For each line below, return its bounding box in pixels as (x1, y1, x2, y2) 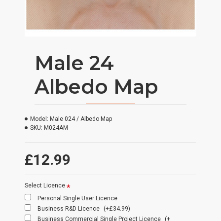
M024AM (44, 124, 68, 131)
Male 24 (35, 51, 114, 75)
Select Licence (25, 182, 65, 189)
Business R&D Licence (37, 205, 101, 212)
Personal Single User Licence (37, 195, 117, 202)
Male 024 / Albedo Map (50, 115, 112, 122)
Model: (30, 115, 48, 122)
